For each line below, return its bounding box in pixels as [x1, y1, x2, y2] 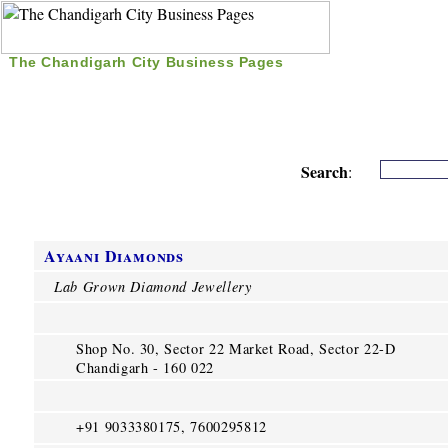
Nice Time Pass [281, 74, 400, 95]
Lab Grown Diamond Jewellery [54, 277, 252, 296]
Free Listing [159, 74, 261, 95]
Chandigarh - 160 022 [76, 358, 214, 377]
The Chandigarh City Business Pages [9, 54, 284, 70]
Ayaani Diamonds [44, 244, 184, 267]
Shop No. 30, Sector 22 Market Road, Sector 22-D [76, 339, 396, 358]
